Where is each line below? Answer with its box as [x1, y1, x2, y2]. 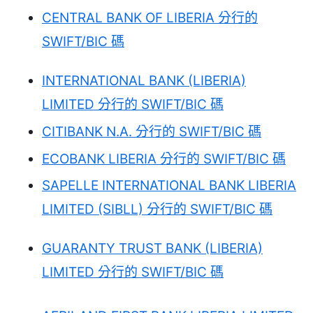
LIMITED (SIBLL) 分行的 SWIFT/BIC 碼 [42, 201, 272, 218]
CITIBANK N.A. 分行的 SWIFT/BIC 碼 [42, 123, 261, 140]
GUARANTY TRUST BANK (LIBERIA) [42, 240, 263, 257]
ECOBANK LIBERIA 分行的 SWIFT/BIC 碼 [42, 150, 286, 167]
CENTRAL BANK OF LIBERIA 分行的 [42, 10, 258, 26]
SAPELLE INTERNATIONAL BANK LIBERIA [42, 177, 296, 194]
